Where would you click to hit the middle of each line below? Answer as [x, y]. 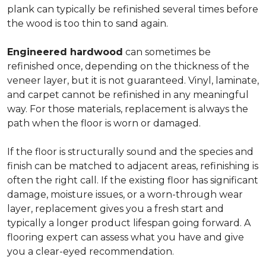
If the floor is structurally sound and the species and [130, 152]
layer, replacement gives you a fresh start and [115, 209]
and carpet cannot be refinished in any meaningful [128, 95]
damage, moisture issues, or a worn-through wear [125, 194]
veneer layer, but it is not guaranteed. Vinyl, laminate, [133, 80]
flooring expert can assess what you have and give [126, 237]
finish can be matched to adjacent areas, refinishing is [133, 166]
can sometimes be [167, 52]
